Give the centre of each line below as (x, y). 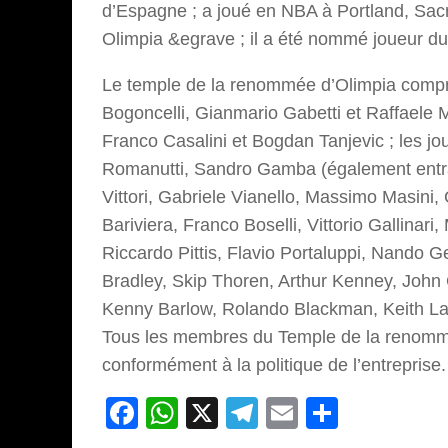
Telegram (324, 413)
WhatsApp (252, 413)
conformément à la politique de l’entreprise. (274, 365)
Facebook (209, 413)
